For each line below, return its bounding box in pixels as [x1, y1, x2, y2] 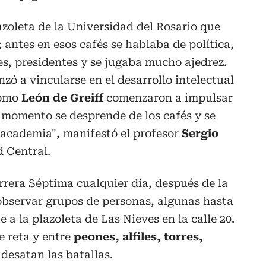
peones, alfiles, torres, [74, 230, 203, 243]
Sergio [182, 126, 218, 140]
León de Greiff [21, 91, 103, 104]
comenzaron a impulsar [103, 91, 233, 104]
